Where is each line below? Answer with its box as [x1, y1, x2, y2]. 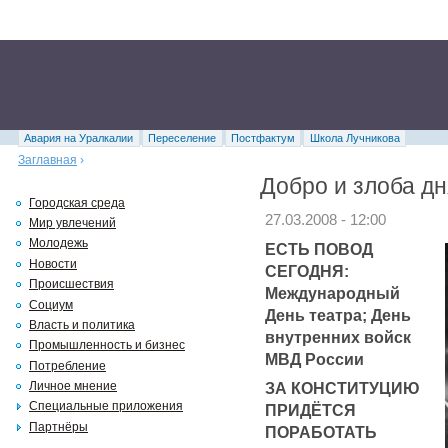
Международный [265, 283, 400, 302]
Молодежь [29, 236, 88, 251]
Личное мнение [29, 379, 117, 394]
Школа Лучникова [309, 132, 400, 144]
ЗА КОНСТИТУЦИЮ [265, 378, 420, 397]
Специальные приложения [29, 399, 183, 414]
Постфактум [230, 132, 295, 144]
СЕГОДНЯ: [265, 261, 349, 280]
